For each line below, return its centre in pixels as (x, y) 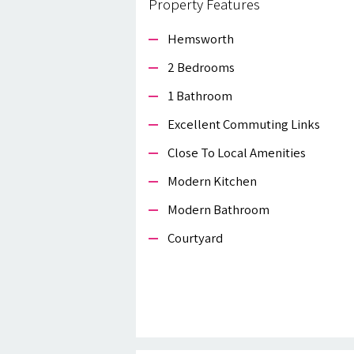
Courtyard (195, 238)
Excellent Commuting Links (244, 124)
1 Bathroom (200, 96)
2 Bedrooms (201, 68)
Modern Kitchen (212, 181)
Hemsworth (201, 39)
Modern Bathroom (218, 210)
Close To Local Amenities (237, 153)
